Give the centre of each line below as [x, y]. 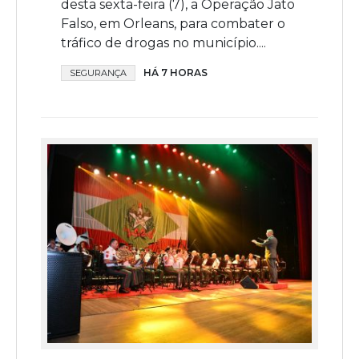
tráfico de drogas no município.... [163, 43]
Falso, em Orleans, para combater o [173, 24]
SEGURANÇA [98, 73]
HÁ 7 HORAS [175, 73]
